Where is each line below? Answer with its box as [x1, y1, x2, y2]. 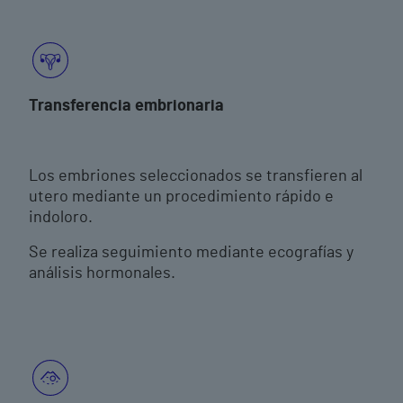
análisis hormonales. [29, 265, 175, 282]
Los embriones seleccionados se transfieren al [29, 168, 363, 184]
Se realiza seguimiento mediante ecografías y [29, 245, 354, 261]
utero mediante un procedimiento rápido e [29, 189, 334, 205]
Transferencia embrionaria [29, 98, 224, 114]
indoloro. [29, 210, 93, 226]
